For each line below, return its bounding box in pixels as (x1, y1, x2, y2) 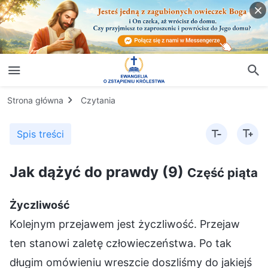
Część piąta (187, 165, 258, 180)
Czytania (81, 95, 115, 105)
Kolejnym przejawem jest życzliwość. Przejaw (10, 217, 240, 230)
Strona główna (7, 95, 63, 105)
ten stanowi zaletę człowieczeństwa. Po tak (10, 236, 232, 249)
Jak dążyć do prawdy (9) (10, 163, 187, 181)
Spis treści (17, 127, 64, 140)
